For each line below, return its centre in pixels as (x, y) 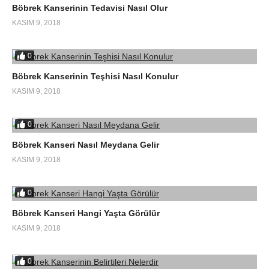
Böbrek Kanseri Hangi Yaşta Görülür (86, 213)
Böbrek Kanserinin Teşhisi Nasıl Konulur (95, 76)
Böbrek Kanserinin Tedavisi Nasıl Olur (90, 8)
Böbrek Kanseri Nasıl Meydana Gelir (86, 144)
